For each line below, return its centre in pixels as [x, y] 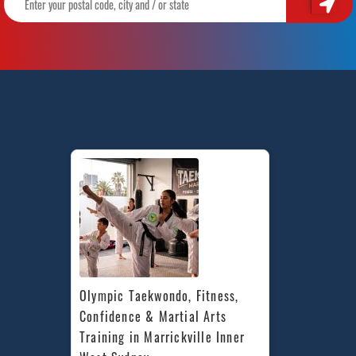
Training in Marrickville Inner [162, 337]
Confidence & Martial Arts [153, 316]
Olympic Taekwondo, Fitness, [159, 295]
